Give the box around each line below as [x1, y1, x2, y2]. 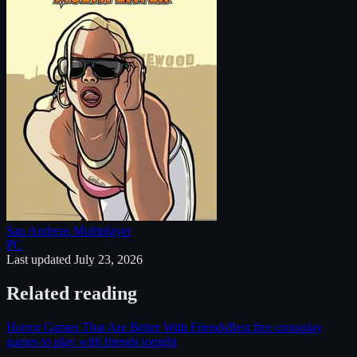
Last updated [6, 252, 74, 266]
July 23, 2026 [74, 252, 143, 266]
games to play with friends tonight [6, 334, 177, 348]
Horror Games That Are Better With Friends [6, 320, 228, 334]
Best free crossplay [228, 320, 323, 334]
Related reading [6, 282, 137, 304]
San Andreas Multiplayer [6, 223, 131, 237]
